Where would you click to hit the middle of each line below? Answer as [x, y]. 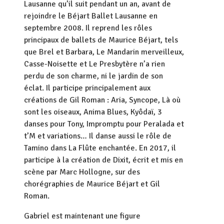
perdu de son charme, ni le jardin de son [93, 76]
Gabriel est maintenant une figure [82, 216]
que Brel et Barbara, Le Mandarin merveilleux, [104, 52]
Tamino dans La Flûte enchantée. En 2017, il [100, 148]
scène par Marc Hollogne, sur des [82, 172]
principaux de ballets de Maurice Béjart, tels [101, 40]
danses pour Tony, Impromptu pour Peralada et [104, 124]
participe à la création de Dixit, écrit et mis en [103, 160]
